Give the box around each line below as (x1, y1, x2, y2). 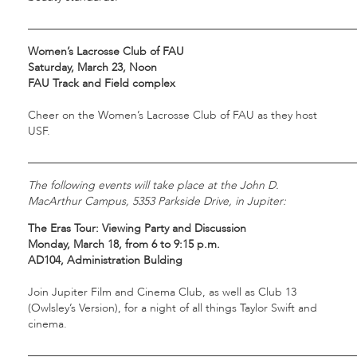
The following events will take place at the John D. (28, 178, 279, 194)
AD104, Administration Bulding (28, 253, 182, 269)
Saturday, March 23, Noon (28, 60, 157, 76)
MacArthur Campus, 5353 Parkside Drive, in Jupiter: (28, 194, 286, 210)
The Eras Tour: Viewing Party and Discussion (28, 221, 246, 237)
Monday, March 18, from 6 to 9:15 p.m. (28, 237, 220, 253)
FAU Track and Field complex (28, 76, 175, 92)
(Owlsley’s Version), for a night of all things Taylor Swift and (28, 300, 317, 316)
